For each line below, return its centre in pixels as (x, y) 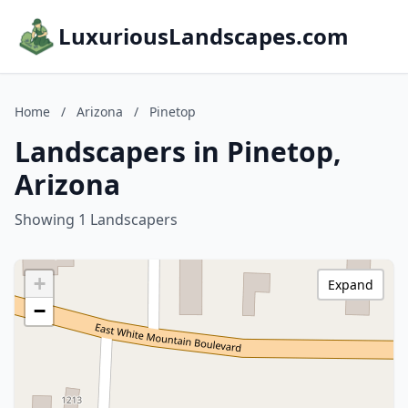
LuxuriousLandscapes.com (204, 36)
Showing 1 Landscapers (96, 219)
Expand (351, 285)
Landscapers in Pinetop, (178, 152)
